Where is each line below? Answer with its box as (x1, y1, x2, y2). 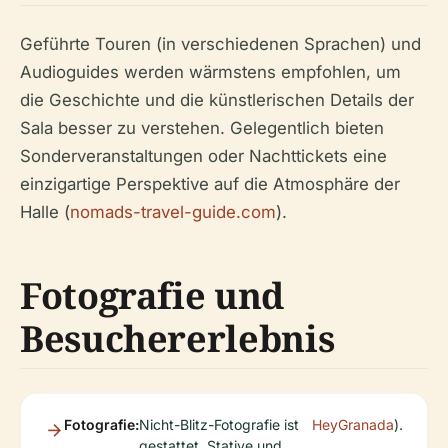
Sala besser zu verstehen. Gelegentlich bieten (20, 118, 384, 139)
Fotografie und (20, 271, 284, 321)
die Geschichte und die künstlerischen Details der (20, 90, 414, 111)
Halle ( (20, 202, 70, 223)
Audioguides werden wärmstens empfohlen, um (20, 62, 401, 83)
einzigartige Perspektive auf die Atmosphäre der (20, 174, 400, 195)
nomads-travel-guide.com (70, 202, 276, 223)
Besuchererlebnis (20, 314, 335, 364)
